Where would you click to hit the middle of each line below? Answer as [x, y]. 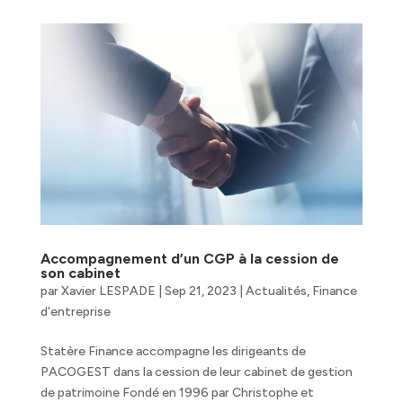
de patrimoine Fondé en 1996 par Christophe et [177, 392]
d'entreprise [75, 311]
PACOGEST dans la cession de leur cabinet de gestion [196, 372]
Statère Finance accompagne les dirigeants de [173, 351]
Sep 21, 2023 [200, 291]
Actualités [276, 291]
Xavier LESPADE [108, 291]
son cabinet [80, 273]
